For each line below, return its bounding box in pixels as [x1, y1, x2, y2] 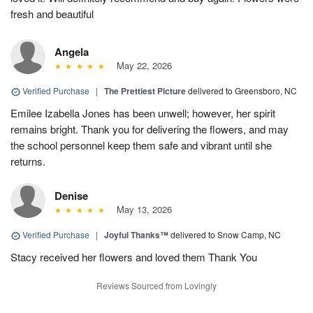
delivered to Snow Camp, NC [170, 228, 281, 241]
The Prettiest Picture [104, 85, 186, 98]
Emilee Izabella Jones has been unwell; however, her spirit [10, 105, 275, 121]
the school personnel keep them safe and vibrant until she [10, 138, 272, 153]
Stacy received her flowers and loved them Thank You [10, 249, 257, 265]
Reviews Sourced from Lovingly [96, 279, 217, 292]
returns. [10, 154, 45, 169]
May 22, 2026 [110, 59, 172, 73]
